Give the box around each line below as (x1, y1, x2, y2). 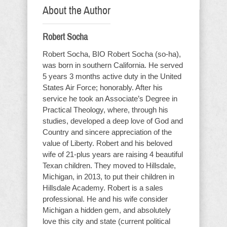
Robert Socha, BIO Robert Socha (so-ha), (43, 50, 181, 58)
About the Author (43, 5, 110, 17)
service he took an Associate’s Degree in (43, 94, 177, 103)
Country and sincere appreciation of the (43, 128, 172, 136)
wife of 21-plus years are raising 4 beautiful (43, 150, 183, 159)
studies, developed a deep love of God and (43, 117, 183, 125)
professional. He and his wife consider (43, 195, 168, 203)
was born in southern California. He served (43, 61, 183, 69)
